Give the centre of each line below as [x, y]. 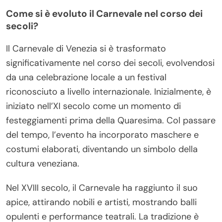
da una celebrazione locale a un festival [86, 77]
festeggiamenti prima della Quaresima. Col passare [111, 120]
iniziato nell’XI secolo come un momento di [93, 106]
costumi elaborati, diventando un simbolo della [102, 149]
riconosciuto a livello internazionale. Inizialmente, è [109, 91]
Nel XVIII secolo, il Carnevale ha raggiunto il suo [102, 188]
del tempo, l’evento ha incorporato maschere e [102, 135]
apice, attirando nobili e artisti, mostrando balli [101, 202]
